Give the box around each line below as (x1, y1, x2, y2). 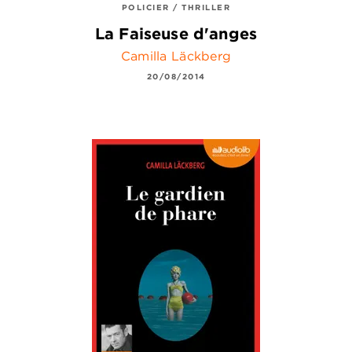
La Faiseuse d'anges (94, 24, 258, 44)
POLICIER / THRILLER (121, 2, 231, 13)
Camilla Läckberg (120, 47, 232, 64)
